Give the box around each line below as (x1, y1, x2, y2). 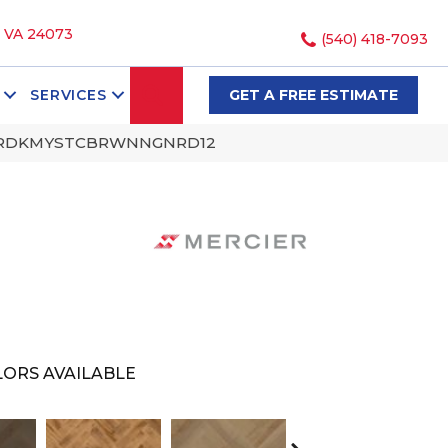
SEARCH (170, 84, 243, 103)
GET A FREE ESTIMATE (228, 86, 398, 105)
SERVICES (30, 86, 107, 105)
